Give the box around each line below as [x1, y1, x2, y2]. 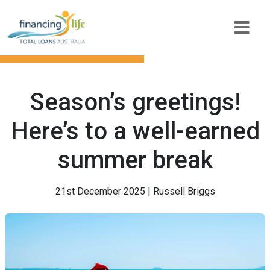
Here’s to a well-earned [10, 117, 260, 145]
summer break [57, 146, 213, 174]
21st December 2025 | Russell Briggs [55, 186, 215, 197]
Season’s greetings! [30, 88, 240, 116]
